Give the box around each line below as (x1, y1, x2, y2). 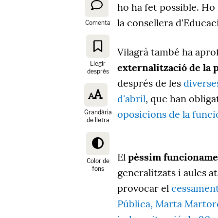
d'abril (117, 92, 145, 105)
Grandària (84, 109, 112, 116)
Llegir (90, 60, 106, 68)
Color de (86, 157, 109, 165)
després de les (117, 77, 183, 90)
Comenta (85, 19, 110, 27)
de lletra (86, 116, 109, 124)
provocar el (117, 182, 171, 195)
